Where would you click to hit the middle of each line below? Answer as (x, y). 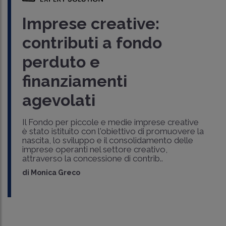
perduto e (61, 62)
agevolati (59, 100)
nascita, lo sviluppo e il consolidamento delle (107, 140)
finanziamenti (74, 81)
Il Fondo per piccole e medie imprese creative (110, 122)
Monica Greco (55, 172)
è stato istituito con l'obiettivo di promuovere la (113, 131)
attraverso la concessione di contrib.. (92, 158)
